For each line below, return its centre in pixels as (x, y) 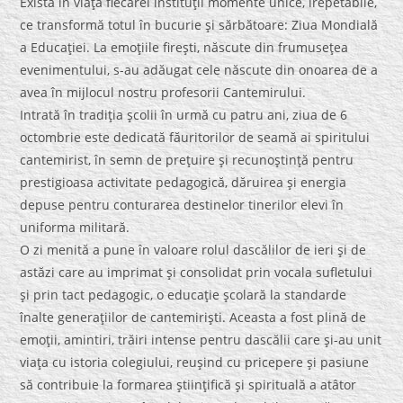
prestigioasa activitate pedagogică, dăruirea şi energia (184, 183)
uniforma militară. (75, 228)
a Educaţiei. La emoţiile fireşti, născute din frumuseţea (184, 48)
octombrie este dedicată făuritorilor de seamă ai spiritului (195, 138)
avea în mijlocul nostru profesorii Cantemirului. (163, 93)
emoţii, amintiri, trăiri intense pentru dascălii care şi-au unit (201, 340)
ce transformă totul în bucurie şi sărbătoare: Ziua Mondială (199, 25)
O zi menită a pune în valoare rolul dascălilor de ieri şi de (193, 250)
